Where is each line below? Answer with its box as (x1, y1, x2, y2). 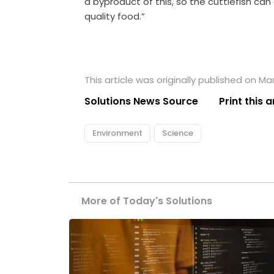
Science (162, 127, 194, 139)
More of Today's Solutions (81, 194, 213, 209)
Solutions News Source (84, 94, 199, 109)
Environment (92, 127, 143, 139)
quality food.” (84, 10, 146, 23)
